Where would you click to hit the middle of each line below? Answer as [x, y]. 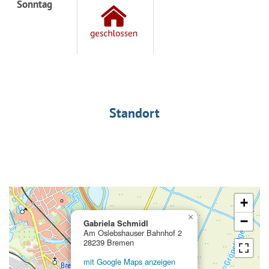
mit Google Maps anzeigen [129, 261]
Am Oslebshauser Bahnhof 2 [133, 232]
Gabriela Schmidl [116, 223]
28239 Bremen [109, 242]
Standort [134, 113]
